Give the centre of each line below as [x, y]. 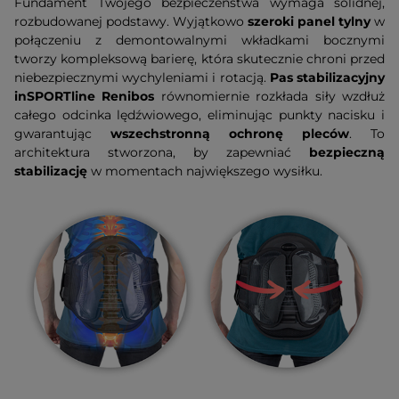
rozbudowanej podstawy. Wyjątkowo [131, 21]
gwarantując [62, 133]
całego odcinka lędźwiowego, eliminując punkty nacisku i [199, 114]
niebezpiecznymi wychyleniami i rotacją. [142, 77]
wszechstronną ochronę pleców [230, 133]
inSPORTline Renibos [85, 96]
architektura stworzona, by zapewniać [162, 152]
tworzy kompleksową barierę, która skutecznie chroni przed [199, 58]
